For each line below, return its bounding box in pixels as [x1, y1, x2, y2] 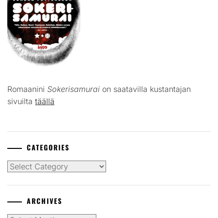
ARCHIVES [27, 196, 62, 206]
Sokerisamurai [47, 84, 100, 94]
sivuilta [7, 96, 35, 107]
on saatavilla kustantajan [100, 84, 191, 94]
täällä [35, 96, 54, 107]
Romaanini [7, 84, 47, 94]
